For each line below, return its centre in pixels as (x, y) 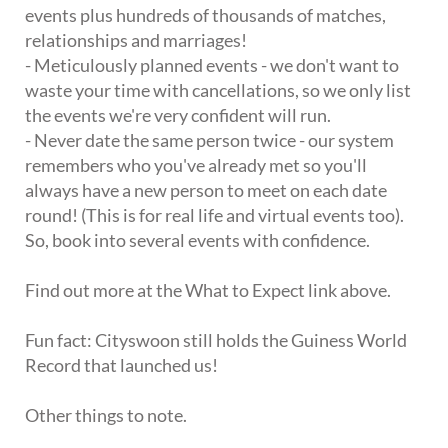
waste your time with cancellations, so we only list (218, 89)
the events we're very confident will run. (178, 114)
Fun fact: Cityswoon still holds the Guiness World (216, 339)
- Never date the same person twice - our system (209, 139)
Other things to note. (106, 414)
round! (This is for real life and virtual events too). (214, 214)
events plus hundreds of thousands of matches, (205, 14)
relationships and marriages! (136, 39)
